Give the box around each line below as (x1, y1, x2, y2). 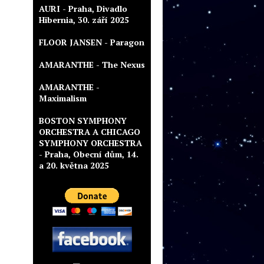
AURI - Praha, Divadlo (39, 3, 127, 14)
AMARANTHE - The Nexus (39, 59, 145, 70)
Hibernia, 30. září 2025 (39, 14, 129, 25)
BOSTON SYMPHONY (39, 115, 127, 126)
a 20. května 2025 (39, 160, 109, 171)
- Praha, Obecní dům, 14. (39, 148, 138, 160)
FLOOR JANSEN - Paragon (39, 37, 144, 48)
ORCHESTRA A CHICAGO (39, 126, 140, 137)
